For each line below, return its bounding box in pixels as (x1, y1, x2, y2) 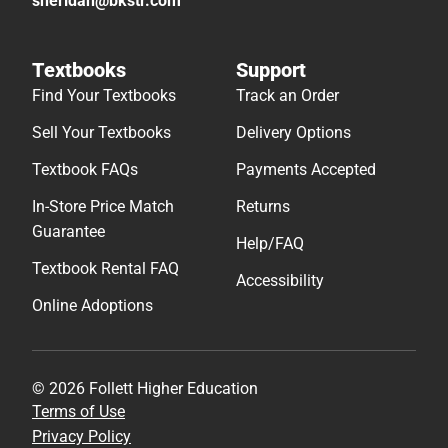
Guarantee (32, 221, 105, 241)
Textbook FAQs (32, 159, 138, 179)
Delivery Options (236, 122, 351, 142)
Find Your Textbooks (32, 85, 176, 105)
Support (236, 57, 306, 82)
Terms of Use (32, 401, 125, 421)
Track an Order (236, 85, 339, 105)
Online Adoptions (32, 295, 153, 315)
